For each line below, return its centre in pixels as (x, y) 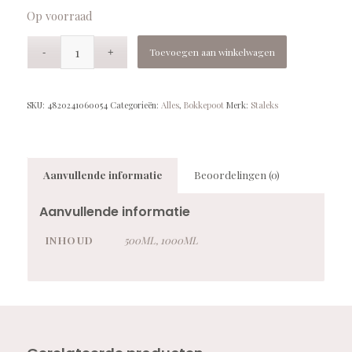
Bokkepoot (203, 105)
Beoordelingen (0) (236, 175)
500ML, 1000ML (161, 240)
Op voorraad (59, 15)
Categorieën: (135, 105)
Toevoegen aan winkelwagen (213, 52)
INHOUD (70, 240)
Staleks (264, 105)
